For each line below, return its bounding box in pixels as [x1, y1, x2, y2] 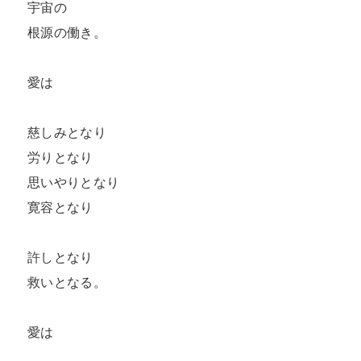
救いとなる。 [27, 274, 106, 291]
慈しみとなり [27, 124, 106, 141]
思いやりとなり [27, 174, 120, 191]
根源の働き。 [27, 24, 106, 41]
